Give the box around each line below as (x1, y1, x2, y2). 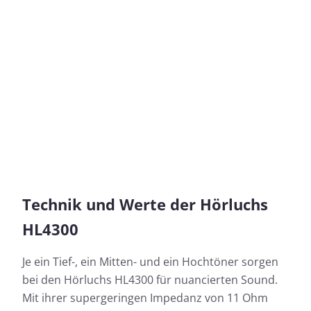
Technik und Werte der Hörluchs (22, 194, 268, 215)
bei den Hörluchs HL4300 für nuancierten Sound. (22, 272, 278, 288)
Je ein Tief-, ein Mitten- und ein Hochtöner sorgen (22, 254, 278, 270)
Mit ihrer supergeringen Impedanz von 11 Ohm (22, 290, 268, 306)
